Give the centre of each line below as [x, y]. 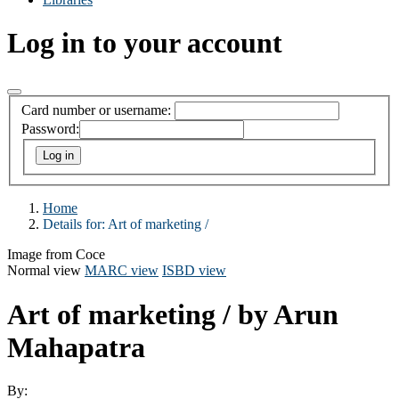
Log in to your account [145, 43]
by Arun [288, 314]
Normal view [44, 271]
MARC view [122, 271]
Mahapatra [76, 347]
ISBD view [194, 271]
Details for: [75, 224]
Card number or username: [96, 110]
